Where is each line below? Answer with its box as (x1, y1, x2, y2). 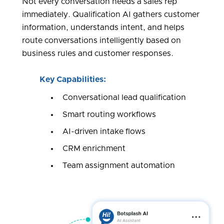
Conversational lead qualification (62, 93, 186, 102)
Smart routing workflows (62, 110, 156, 119)
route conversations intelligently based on (22, 36, 181, 45)
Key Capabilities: (39, 75, 106, 84)
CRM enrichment (62, 144, 125, 153)
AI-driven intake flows (62, 127, 145, 136)
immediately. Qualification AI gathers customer (22, 10, 199, 19)
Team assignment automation (62, 161, 175, 170)
